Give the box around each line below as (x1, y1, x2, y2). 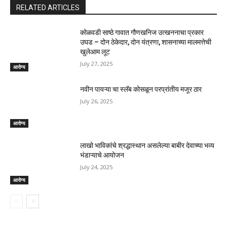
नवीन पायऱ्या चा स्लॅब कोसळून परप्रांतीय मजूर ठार (80, 85, 202, 93)
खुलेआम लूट (80, 48, 110, 56)
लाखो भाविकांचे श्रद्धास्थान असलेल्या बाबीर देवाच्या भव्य (80, 141, 215, 150)
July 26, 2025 (80, 97, 113, 105)
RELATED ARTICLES (16, 4, 80, 12)
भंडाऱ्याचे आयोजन (80, 151, 125, 160)
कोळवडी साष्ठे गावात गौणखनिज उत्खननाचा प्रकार (80, 28, 204, 37)
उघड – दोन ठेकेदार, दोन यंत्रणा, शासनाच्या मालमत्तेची (80, 38, 212, 47)
